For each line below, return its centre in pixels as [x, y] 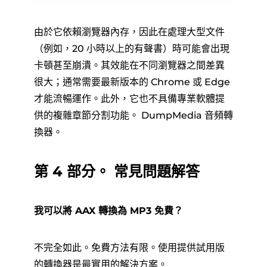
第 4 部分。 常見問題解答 [117, 171]
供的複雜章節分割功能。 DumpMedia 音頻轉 [133, 115]
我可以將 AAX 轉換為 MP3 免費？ [108, 210]
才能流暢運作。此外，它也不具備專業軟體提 [129, 98]
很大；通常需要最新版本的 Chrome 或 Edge [132, 82]
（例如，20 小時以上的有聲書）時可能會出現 [131, 48]
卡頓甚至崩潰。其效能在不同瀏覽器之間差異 [129, 65]
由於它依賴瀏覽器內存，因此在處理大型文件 [129, 32]
